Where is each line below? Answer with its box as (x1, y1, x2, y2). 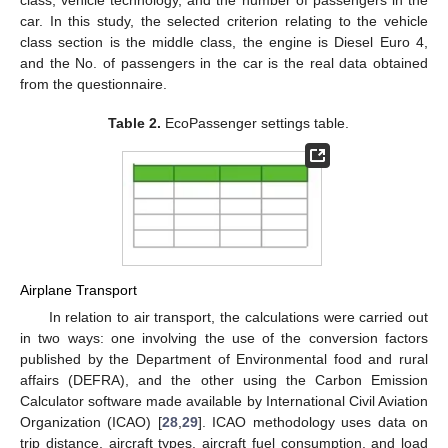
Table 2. (107, 114, 161, 131)
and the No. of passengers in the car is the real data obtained (20, 55, 428, 72)
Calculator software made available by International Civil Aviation (20, 393, 428, 410)
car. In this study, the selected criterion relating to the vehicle (20, 13, 428, 30)
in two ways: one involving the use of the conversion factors (20, 330, 428, 347)
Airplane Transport (20, 282, 137, 299)
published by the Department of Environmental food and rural (20, 351, 428, 368)
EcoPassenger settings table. (160, 114, 349, 131)
